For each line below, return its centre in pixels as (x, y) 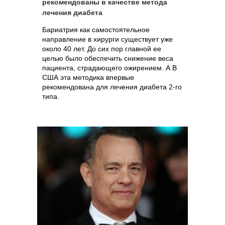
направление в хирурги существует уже (107, 39)
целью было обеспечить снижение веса (108, 58)
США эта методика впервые (88, 77)
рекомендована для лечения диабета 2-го (112, 87)
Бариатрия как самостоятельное (96, 30)
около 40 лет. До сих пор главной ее (102, 49)
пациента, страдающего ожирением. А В (109, 68)
